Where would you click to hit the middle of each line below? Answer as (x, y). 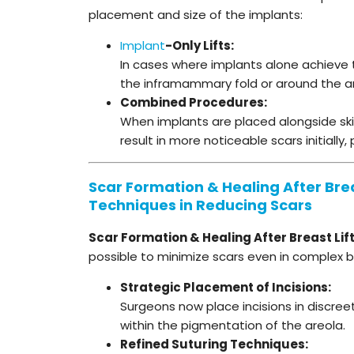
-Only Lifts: (200, 45)
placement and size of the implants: (196, 14)
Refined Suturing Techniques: (214, 344)
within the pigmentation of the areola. (233, 325)
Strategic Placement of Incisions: (226, 287)
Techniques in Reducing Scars (200, 205)
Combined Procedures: (194, 102)
